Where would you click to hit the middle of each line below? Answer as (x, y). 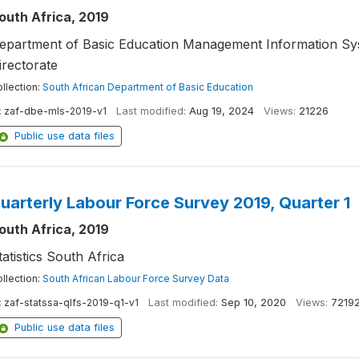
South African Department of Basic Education (147, 87)
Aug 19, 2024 (221, 111)
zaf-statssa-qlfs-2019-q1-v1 (71, 303)
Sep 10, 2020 (253, 303)
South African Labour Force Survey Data (135, 278)
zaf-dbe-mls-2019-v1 (55, 111)
